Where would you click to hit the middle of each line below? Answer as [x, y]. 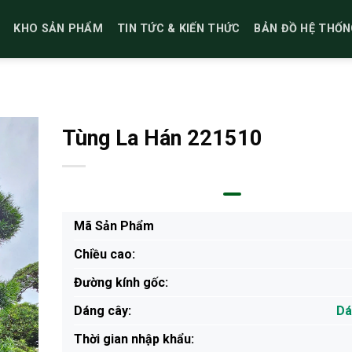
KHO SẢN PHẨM [58, 29]
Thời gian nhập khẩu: [134, 339]
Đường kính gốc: [121, 282]
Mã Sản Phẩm [114, 226]
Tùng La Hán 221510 [162, 138]
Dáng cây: [102, 311]
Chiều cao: [104, 254]
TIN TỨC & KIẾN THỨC [178, 29]
